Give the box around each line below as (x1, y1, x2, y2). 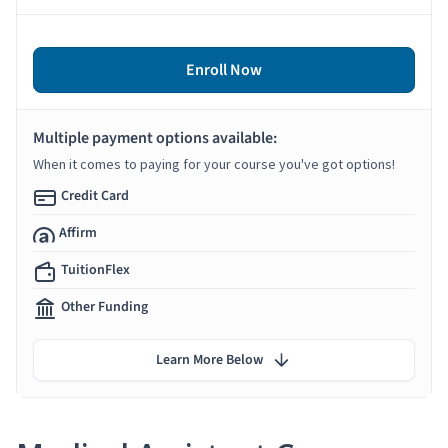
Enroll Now (186, 58, 262, 81)
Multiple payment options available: (33, 126, 277, 149)
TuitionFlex (61, 259, 130, 280)
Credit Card (61, 185, 129, 206)
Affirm (59, 222, 97, 243)
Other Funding (61, 296, 148, 317)
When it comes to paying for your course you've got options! (33, 154, 395, 173)
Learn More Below (156, 349, 263, 370)
